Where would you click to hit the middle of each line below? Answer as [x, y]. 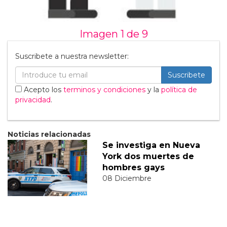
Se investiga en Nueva [151, 145]
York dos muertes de [148, 156]
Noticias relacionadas [49, 134]
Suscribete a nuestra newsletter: [72, 56]
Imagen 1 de [110, 34]
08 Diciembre [127, 178]
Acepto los [43, 89]
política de [179, 89]
